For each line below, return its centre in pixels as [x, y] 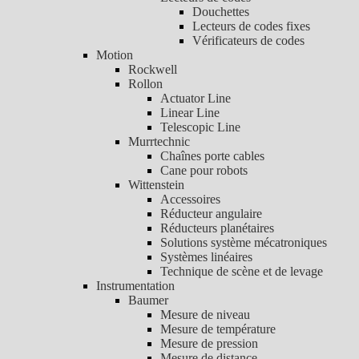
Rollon [145, 83]
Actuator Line [196, 98]
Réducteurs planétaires [217, 228]
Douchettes [221, 11]
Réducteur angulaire [211, 213]
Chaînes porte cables [212, 155]
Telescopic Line [200, 127]
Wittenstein [156, 184]
